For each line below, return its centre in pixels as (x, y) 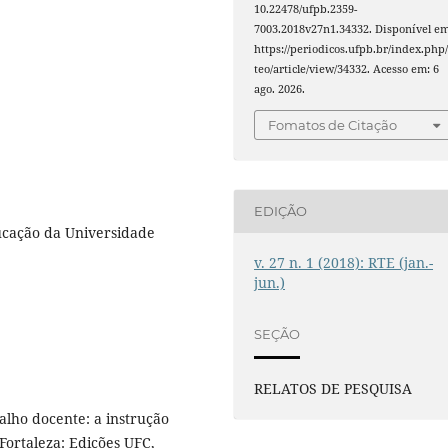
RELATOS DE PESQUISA (333, 388)
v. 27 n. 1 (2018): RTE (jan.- (344, 262)
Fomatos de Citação (333, 124)
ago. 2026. (280, 89)
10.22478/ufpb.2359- (306, 9)
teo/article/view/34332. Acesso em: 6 (347, 69)
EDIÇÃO (281, 211)
